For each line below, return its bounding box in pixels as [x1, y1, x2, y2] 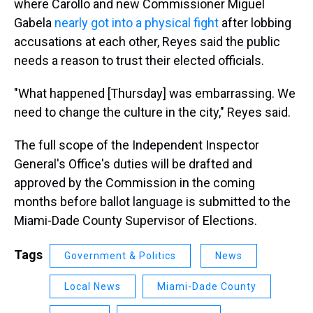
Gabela [14, 15, 54, 30]
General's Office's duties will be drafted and [14, 156, 252, 171]
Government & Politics [64, 250, 176, 261]
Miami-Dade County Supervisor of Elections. [14, 213, 257, 228]
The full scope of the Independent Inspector [14, 138, 259, 152]
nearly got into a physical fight [54, 15, 219, 30]
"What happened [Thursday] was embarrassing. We [14, 86, 296, 101]
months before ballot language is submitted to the [14, 194, 291, 209]
